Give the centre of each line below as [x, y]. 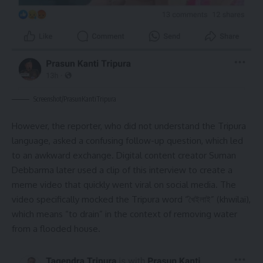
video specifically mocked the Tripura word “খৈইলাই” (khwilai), [131, 199]
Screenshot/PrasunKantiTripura [75, 99]
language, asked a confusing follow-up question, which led [127, 140]
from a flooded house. [56, 228]
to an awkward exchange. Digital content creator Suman [124, 155]
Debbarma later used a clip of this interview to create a [122, 170]
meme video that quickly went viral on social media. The [124, 184]
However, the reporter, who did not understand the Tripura [129, 126]
